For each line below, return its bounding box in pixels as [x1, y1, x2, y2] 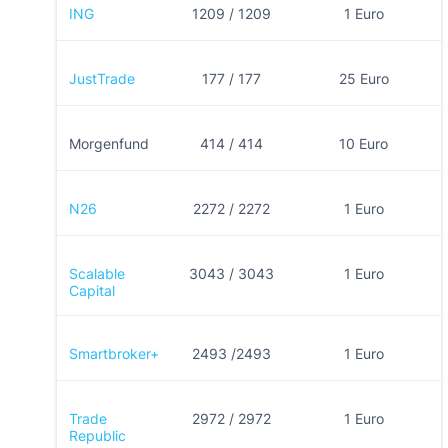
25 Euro [338, 70, 389, 88]
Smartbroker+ [69, 345, 159, 363]
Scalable [69, 265, 125, 283]
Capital [69, 282, 115, 300]
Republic [69, 427, 126, 445]
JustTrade [69, 70, 135, 88]
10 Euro [339, 135, 388, 153]
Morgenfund [69, 135, 149, 153]
